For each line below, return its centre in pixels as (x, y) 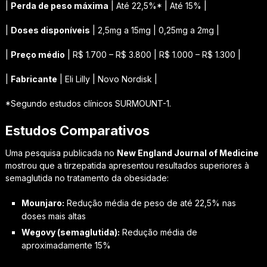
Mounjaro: (43, 203)
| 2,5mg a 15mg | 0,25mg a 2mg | (154, 30)
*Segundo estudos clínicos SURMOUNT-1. (88, 103)
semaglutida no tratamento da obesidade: (87, 178)
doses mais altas (53, 216)
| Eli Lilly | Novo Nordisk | (107, 79)
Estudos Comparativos (77, 130)
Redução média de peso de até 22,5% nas (150, 203)
